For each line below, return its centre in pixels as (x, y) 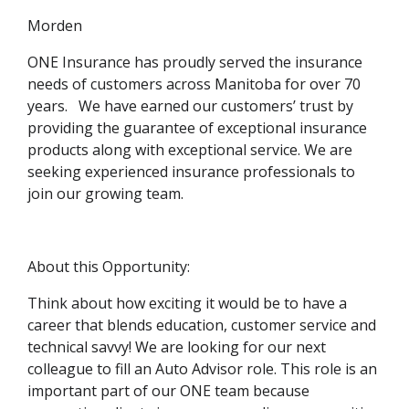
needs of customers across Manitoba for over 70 (194, 84)
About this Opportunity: (110, 267)
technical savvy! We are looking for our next (177, 347)
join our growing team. (105, 194)
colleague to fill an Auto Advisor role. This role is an (202, 369)
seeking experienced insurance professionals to (191, 172)
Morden (55, 26)
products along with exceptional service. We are (190, 150)
